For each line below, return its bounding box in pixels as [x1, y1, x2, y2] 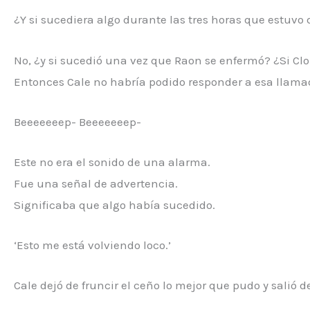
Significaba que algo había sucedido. [14, 198, 215, 212]
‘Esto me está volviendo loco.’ [14, 238, 171, 253]
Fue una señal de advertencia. [14, 176, 178, 190]
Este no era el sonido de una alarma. [14, 155, 210, 169]
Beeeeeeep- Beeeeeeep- [14, 114, 141, 129]
